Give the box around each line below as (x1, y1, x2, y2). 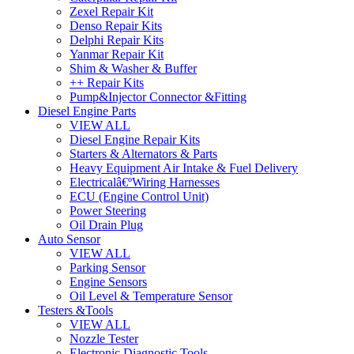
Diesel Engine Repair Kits (70, 133, 200, 146)
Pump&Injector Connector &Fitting (70, 90, 247, 104)
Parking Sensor (70, 261, 145, 274)
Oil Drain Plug (70, 218, 143, 232)
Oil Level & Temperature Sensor (70, 289, 232, 303)
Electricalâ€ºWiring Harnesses (70, 175, 220, 189)
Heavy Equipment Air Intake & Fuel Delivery (70, 161, 298, 175)
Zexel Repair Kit (70, 5, 153, 18)
